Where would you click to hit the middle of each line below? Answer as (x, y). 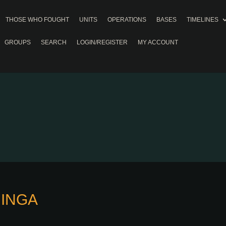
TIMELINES (203, 20)
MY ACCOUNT (158, 42)
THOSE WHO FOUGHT (37, 20)
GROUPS (18, 42)
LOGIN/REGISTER (102, 42)
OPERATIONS (127, 20)
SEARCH (54, 42)
